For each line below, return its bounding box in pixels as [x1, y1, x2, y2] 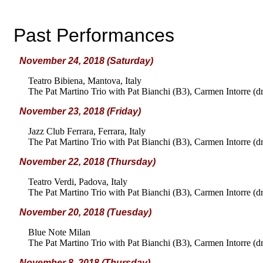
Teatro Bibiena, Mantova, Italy [28, 76, 141, 86]
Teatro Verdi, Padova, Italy [28, 177, 127, 187]
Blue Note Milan [28, 227, 90, 237]
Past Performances [14, 25, 174, 46]
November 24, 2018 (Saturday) [19, 56, 153, 66]
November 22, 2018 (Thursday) [19, 157, 156, 167]
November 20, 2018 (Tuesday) [19, 207, 151, 217]
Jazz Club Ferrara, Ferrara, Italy [28, 126, 146, 136]
